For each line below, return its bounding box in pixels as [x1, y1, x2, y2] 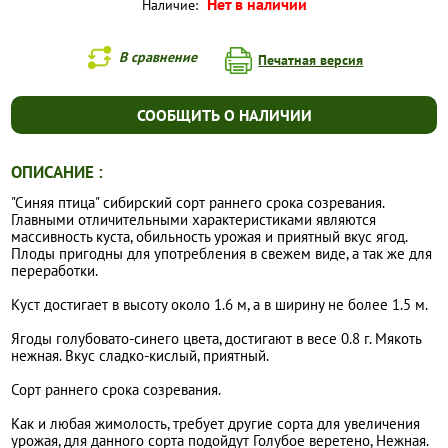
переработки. [11, 261, 99, 281]
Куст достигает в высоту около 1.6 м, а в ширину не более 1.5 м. [11, 295, 429, 315]
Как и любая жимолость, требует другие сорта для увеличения [11, 414, 421, 434]
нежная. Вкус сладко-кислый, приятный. [11, 346, 270, 366]
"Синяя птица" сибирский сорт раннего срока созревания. [11, 193, 385, 213]
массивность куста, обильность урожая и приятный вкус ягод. [11, 227, 408, 247]
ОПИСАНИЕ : [11, 161, 104, 184]
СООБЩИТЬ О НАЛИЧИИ [136, 105, 312, 126]
